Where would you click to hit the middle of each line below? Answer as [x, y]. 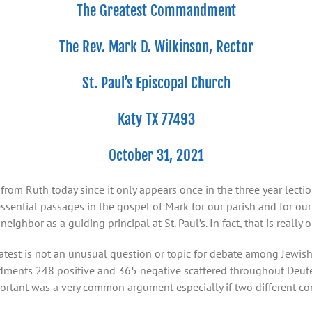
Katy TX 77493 [156, 119]
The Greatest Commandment [156, 10]
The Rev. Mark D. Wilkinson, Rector [156, 47]
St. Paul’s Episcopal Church [156, 83]
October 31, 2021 [156, 155]
